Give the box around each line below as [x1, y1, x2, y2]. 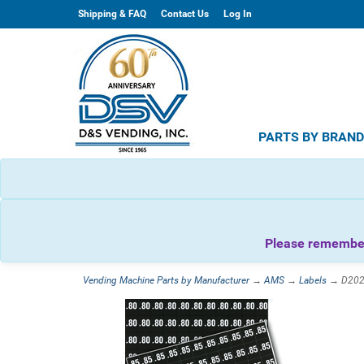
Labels [299, 275, 327, 286]
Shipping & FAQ [78, 8, 146, 19]
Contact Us [161, 8, 209, 19]
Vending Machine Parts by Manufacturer [83, 275, 249, 286]
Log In [223, 8, 252, 19]
